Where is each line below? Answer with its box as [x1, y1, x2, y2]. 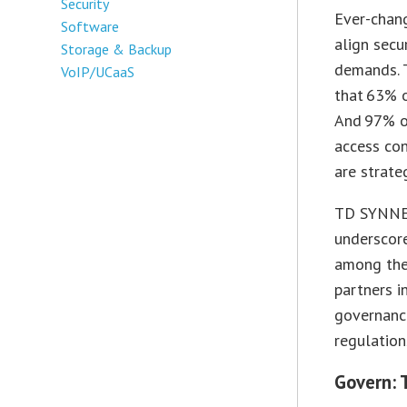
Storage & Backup [61, 39, 173, 58]
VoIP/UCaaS [61, 62, 135, 81]
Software [61, 16, 120, 35]
